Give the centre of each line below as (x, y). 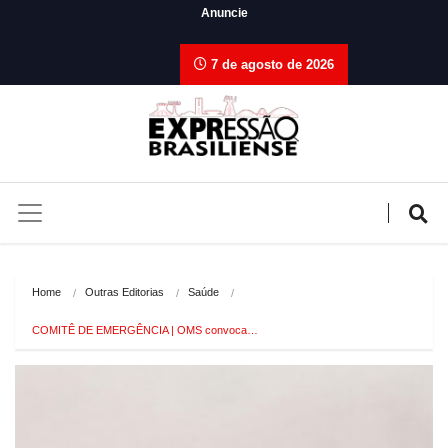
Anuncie (224, 13)
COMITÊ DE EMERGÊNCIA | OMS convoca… (145, 329)
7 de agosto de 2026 (270, 64)
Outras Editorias (124, 291)
